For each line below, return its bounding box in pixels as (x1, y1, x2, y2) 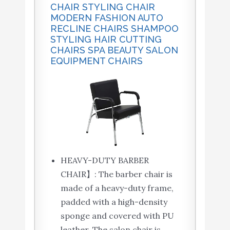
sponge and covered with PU (60, 210, 174, 221)
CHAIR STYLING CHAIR (50, 2, 155, 13)
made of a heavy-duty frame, (60, 183, 174, 194)
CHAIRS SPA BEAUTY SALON (50, 45, 178, 56)
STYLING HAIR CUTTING (50, 34, 162, 45)
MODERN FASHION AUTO (50, 12, 163, 24)
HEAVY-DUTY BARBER (60, 155, 149, 166)
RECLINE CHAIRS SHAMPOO (50, 23, 179, 34)
